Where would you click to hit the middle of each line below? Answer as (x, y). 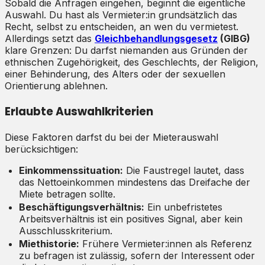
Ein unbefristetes (183, 207)
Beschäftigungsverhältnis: (82, 207)
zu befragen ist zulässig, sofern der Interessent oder (137, 255)
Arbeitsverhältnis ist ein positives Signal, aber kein (131, 219)
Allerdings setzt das (50, 39)
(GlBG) (234, 39)
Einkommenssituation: (71, 170)
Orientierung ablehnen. (56, 86)
